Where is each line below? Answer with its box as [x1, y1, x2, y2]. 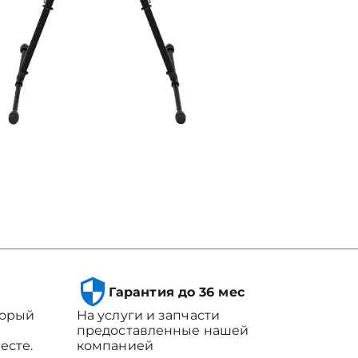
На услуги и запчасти [76, 308, 220, 323]
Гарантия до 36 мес [108, 284, 245, 300]
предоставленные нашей [76, 323, 249, 338]
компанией [76, 338, 153, 353]
